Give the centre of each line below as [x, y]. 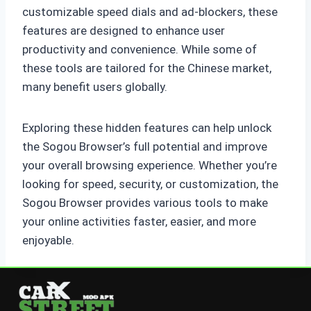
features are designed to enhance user [124, 31]
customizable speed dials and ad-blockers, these [150, 12]
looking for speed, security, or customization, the [150, 184]
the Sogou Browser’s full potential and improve [145, 147]
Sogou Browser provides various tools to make [145, 203]
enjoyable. [48, 241]
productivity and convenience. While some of [140, 50]
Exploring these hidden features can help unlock [147, 128]
